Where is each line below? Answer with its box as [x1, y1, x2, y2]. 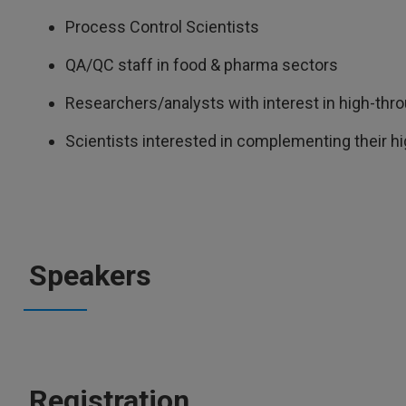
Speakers [29, 258, 151, 293]
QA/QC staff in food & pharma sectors [65, 55, 342, 74]
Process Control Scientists [65, 17, 263, 36]
